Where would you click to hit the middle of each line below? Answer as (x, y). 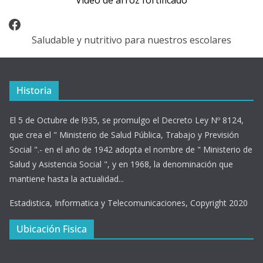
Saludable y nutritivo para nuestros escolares (131, 40)
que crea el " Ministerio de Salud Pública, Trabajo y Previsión (124, 135)
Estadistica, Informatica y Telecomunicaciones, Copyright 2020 (129, 203)
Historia (34, 91)
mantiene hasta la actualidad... (67, 179)
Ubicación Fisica (52, 229)
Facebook (38, 23)
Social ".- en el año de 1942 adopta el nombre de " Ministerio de (131, 150)
